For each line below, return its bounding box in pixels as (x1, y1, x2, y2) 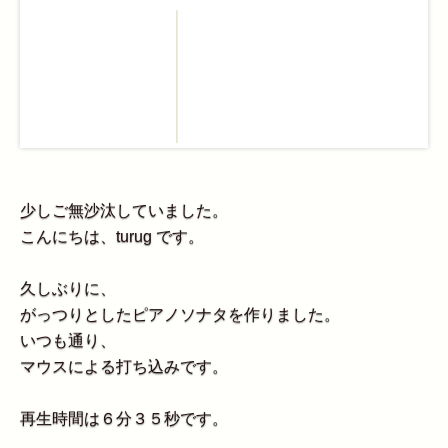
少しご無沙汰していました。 (20, 202, 228, 220)
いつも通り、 (20, 332, 116, 350)
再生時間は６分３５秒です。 (20, 410, 228, 428)
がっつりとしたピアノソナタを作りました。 (20, 306, 340, 324)
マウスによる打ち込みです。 (20, 358, 228, 376)
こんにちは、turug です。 (20, 228, 204, 246)
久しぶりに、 (20, 280, 116, 298)
